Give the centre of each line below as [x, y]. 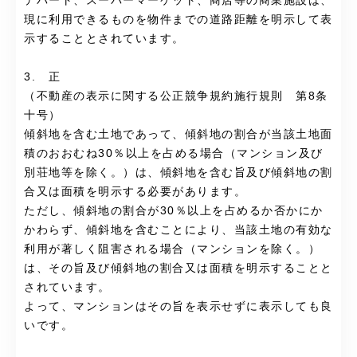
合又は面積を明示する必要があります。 [135, 192]
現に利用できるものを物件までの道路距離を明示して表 [178, 20]
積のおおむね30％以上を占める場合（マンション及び [174, 154]
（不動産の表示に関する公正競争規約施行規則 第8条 [176, 96]
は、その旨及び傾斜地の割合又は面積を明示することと [178, 269]
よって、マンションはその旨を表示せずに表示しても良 [178, 307]
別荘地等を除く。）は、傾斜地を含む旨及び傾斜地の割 [178, 173]
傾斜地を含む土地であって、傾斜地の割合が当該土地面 [178, 135]
